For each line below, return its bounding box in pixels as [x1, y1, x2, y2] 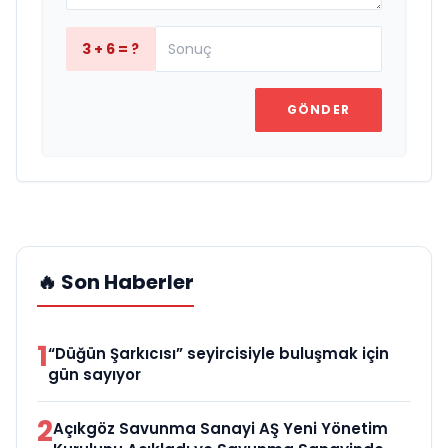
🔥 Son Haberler [37, 267, 194, 296]
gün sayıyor [48, 363, 141, 385]
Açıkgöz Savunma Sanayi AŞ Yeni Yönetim [53, 417, 388, 439]
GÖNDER [286, 100, 350, 118]
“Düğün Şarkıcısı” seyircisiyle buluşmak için [48, 342, 389, 364]
